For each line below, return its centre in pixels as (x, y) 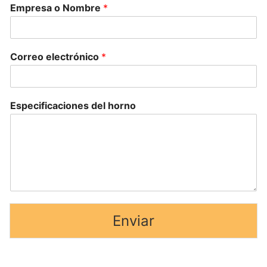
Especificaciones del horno (73, 106)
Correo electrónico (56, 57)
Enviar (133, 221)
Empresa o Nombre (57, 8)
